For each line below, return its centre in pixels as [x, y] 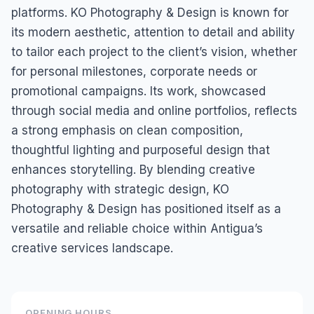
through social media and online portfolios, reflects [154, 111]
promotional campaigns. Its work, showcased [138, 91]
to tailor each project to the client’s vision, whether [154, 52]
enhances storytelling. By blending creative [133, 170]
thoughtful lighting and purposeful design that [141, 150]
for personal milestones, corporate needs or [134, 71]
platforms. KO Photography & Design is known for [150, 13]
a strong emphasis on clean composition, [127, 130]
